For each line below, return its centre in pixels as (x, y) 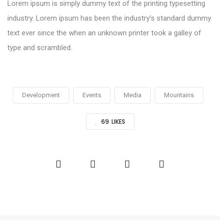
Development (41, 95)
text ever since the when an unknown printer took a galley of (104, 33)
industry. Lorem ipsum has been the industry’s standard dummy (109, 18)
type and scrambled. (40, 48)
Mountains (179, 95)
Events (92, 95)
